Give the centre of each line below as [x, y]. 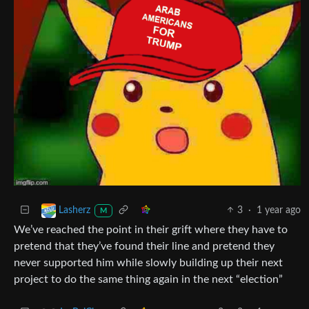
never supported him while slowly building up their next [148, 262]
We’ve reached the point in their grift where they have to [151, 229]
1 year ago [279, 210]
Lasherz [74, 210]
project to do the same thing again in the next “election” [148, 279]
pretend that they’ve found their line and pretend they [144, 246]
